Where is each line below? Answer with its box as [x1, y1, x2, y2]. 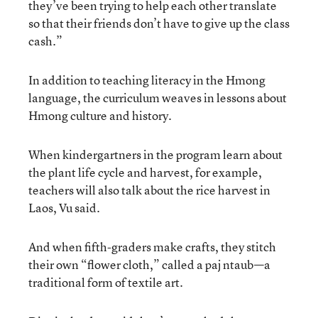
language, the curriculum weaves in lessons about [28, 89, 287, 106]
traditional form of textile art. [28, 273, 183, 290]
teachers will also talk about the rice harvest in [28, 181, 270, 198]
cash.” [28, 32, 62, 49]
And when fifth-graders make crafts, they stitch [28, 238, 276, 255]
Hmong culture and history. [28, 106, 172, 124]
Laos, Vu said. [28, 199, 100, 216]
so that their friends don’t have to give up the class [28, 14, 290, 31]
